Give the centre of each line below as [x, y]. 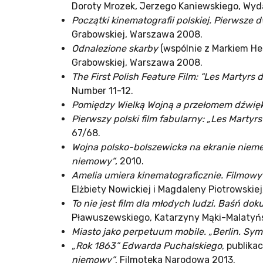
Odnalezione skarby [115, 49]
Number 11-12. [102, 91]
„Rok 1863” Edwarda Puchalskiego [147, 246]
